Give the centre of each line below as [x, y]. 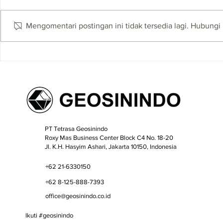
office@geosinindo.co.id [78, 196]
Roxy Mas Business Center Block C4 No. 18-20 [109, 138]
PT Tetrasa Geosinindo [76, 129]
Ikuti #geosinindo [49, 216]
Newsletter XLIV [44, 22]
